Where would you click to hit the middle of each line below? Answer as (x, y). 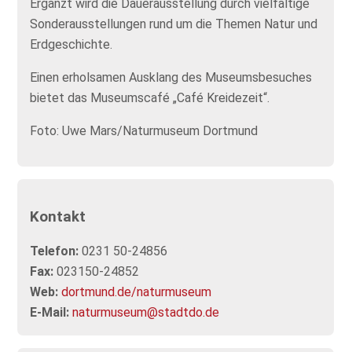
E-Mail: (50, 313)
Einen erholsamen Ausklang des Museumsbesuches (171, 77)
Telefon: (55, 251)
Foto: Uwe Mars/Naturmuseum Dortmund (144, 131)
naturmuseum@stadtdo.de (146, 313)
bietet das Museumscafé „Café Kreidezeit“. (150, 98)
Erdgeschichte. (71, 44)
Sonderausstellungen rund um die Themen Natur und (174, 24)
